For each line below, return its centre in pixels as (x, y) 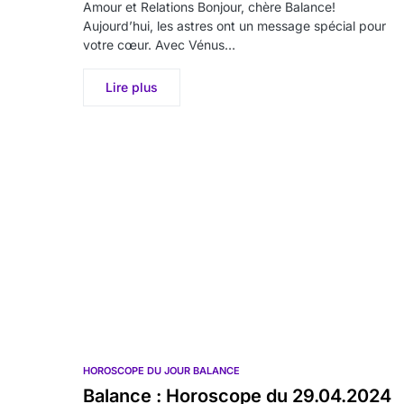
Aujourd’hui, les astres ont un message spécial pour (234, 26)
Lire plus (132, 87)
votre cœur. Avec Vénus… (159, 45)
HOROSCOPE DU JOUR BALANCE (161, 371)
